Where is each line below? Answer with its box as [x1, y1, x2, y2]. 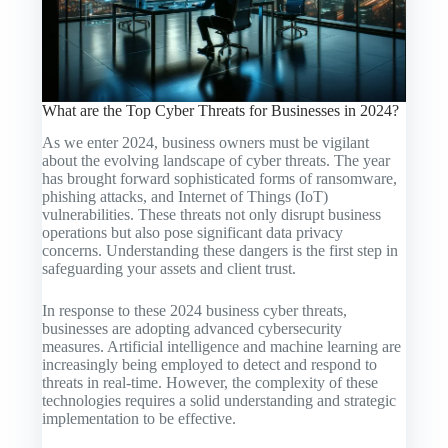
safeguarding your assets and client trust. [42, 260, 297, 278]
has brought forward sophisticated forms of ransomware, [42, 170, 398, 188]
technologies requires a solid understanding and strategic [42, 392, 397, 410]
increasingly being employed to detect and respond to [42, 356, 378, 374]
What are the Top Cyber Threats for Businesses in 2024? [42, 101, 400, 119]
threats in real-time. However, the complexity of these [42, 374, 379, 392]
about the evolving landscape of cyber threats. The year [42, 152, 391, 170]
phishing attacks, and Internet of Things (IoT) [42, 188, 329, 206]
